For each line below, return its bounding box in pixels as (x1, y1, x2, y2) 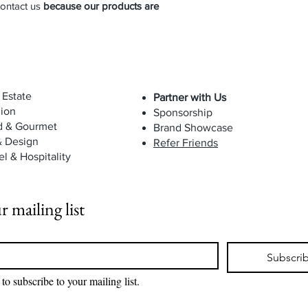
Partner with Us (153, 91, 226, 103)
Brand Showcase (153, 122, 233, 133)
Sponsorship (153, 107, 212, 118)
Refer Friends (153, 137, 218, 148)
